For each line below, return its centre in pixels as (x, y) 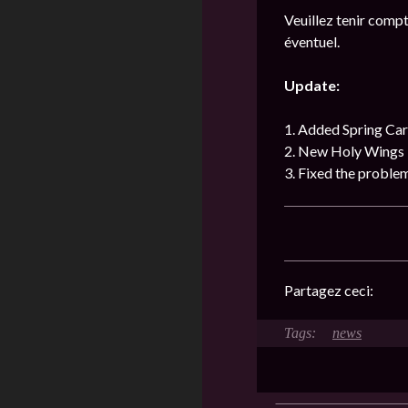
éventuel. (312, 41)
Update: (312, 85)
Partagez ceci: (330, 290)
